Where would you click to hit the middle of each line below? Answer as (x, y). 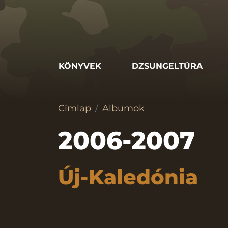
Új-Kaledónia (128, 177)
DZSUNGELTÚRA (167, 66)
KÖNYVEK (80, 66)
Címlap (75, 108)
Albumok (123, 108)
